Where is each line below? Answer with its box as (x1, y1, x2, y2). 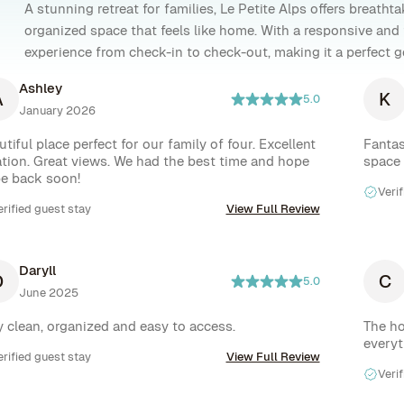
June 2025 (19, 285, 78, 300)
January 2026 (19, 103, 96, 118)
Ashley (19, 79, 62, 96)
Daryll (19, 262, 56, 279)
